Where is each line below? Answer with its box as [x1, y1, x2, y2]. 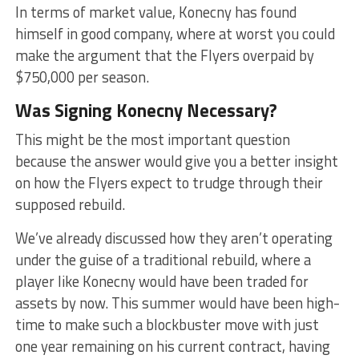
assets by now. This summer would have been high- [14, 292, 340, 315]
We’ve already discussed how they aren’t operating [14, 227, 333, 250]
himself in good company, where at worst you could [14, 22, 335, 46]
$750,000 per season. [14, 66, 149, 89]
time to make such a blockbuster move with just [14, 313, 319, 337]
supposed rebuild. [14, 193, 125, 216]
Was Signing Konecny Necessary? [14, 97, 281, 125]
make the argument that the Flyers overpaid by [14, 44, 314, 67]
